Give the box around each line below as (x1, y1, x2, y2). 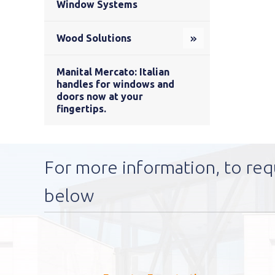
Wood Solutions (56, 33, 131, 44)
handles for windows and (56, 79, 174, 90)
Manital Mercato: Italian (56, 66, 169, 78)
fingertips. (56, 103, 106, 115)
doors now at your (56, 91, 143, 103)
